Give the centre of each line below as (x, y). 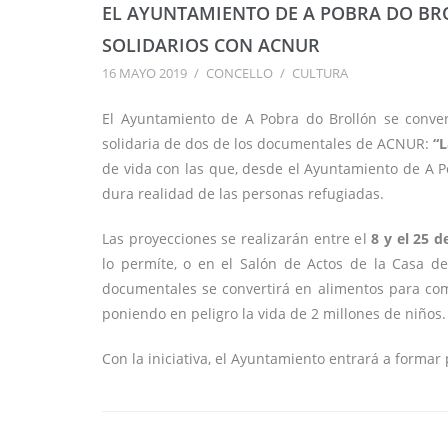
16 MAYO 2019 (144, 73)
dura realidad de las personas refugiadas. (243, 194)
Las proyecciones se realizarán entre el (234, 239)
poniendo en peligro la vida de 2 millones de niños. (274, 314)
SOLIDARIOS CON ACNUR (213, 45)
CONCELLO (239, 73)
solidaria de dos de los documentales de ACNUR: (267, 144)
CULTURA (320, 73)
